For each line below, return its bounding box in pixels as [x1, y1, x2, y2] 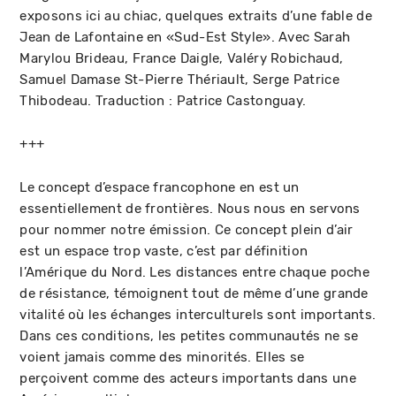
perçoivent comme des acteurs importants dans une [19, 369, 356, 386]
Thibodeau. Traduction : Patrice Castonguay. [19, 92, 307, 109]
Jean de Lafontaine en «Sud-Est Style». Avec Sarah [19, 28, 351, 45]
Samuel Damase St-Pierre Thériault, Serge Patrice [19, 71, 339, 88]
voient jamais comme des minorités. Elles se [19, 348, 305, 365]
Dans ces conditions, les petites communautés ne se [19, 327, 359, 344]
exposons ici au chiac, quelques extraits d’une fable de [19, 7, 372, 24]
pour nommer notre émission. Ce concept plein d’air [19, 221, 354, 238]
